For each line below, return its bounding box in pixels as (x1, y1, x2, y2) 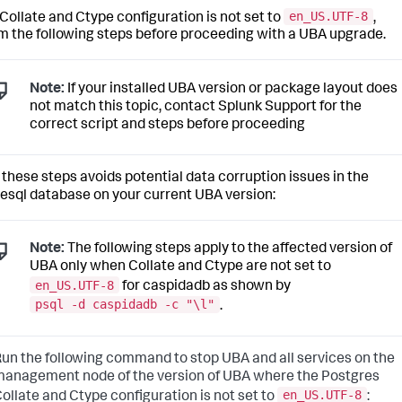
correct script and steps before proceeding (30, 118, 305, 133)
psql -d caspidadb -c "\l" (35, 297, 214, 312)
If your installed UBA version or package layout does (65, 82, 398, 97)
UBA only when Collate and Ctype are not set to (30, 260, 331, 275)
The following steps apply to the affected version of (65, 242, 392, 258)
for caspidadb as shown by (119, 279, 291, 294)
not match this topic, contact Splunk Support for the (30, 100, 362, 115)
